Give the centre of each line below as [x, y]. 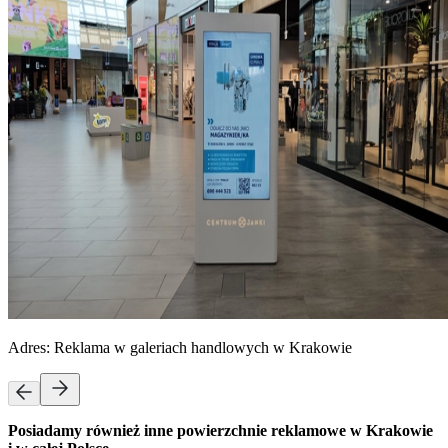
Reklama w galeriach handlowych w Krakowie [203, 347]
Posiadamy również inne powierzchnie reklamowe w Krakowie [220, 430]
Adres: [31, 347]
